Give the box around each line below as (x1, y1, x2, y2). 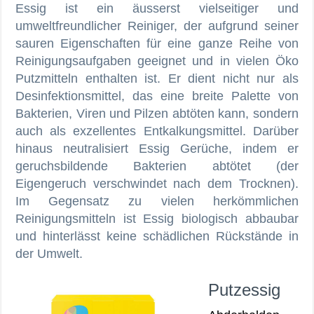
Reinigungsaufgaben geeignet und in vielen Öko (15, 53, 299, 68)
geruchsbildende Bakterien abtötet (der (15, 158, 299, 173)
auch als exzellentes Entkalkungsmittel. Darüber (15, 123, 299, 138)
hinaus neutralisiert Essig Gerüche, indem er (15, 141, 299, 156)
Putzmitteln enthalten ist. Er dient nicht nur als (15, 71, 299, 86)
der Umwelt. (15, 246, 83, 261)
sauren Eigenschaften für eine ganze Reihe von (15, 36, 299, 50)
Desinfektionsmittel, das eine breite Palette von (15, 88, 299, 103)
